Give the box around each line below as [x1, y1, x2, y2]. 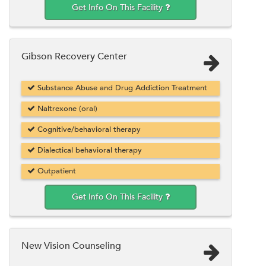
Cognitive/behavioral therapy [35, 123, 141, 135]
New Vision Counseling [21, 239, 121, 252]
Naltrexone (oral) [35, 103, 97, 114]
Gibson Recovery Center [21, 49, 127, 63]
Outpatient [35, 165, 76, 176]
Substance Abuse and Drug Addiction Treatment [35, 82, 207, 93]
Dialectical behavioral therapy [35, 144, 142, 156]
